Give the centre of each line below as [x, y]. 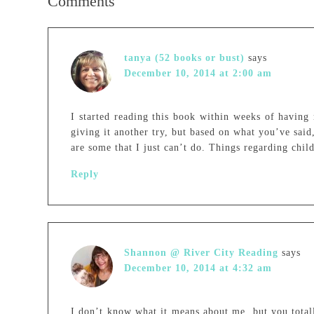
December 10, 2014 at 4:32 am [198, 268]
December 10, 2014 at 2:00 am [198, 73]
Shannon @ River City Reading [201, 253]
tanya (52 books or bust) [184, 58]
